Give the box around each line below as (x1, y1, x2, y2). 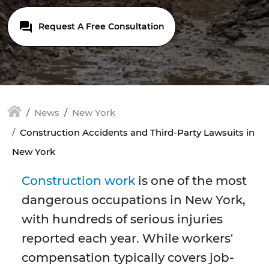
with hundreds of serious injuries (22, 212, 223, 227)
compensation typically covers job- (22, 250, 234, 265)
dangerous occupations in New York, (22, 193, 246, 208)
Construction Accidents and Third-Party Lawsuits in (20, 127, 255, 139)
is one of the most (135, 174, 247, 189)
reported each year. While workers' (22, 231, 233, 246)
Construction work (22, 174, 135, 189)
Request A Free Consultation (36, 21, 165, 32)
